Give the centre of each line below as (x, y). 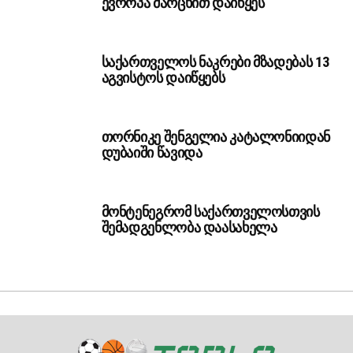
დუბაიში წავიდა (152, 153)
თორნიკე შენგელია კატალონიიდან (216, 137)
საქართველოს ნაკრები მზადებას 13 (215, 62)
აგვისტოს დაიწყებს (163, 78)
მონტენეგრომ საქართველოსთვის (210, 212)
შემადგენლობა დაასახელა (189, 228)
